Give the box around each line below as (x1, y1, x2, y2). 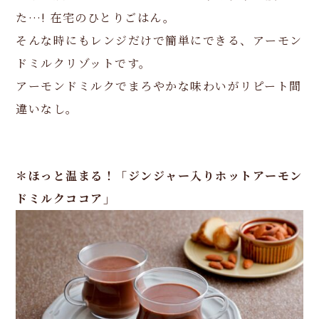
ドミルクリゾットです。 (16, 55, 152, 72)
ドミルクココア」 (16, 190, 116, 207)
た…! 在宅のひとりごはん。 (16, 9, 176, 26)
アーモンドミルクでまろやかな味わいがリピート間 (16, 78, 302, 95)
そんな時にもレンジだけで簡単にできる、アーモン (16, 32, 303, 49)
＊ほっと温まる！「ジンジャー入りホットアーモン (16, 167, 303, 184)
